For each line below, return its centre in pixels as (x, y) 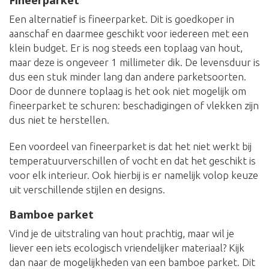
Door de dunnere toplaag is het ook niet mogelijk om (128, 91)
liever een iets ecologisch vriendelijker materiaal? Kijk (127, 248)
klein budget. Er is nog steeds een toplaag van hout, (126, 48)
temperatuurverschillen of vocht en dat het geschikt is (132, 161)
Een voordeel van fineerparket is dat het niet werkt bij (130, 147)
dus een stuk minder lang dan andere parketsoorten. (128, 77)
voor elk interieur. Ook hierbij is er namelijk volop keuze (134, 175)
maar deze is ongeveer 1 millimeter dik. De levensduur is (134, 62)
